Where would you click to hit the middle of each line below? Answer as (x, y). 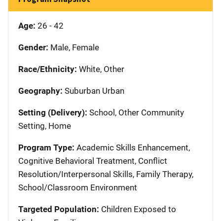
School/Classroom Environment (78, 187)
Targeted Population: (59, 209)
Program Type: (46, 147)
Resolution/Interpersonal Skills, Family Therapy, (106, 174)
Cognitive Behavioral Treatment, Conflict (93, 161)
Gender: (33, 47)
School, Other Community (136, 112)
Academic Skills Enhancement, (132, 147)
